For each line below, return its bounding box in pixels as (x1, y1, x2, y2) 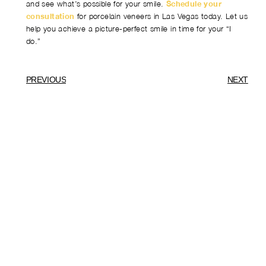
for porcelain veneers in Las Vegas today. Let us (74, 11, 248, 21)
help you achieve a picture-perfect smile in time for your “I (26, 23, 232, 33)
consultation (26, 11, 75, 21)
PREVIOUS (26, 74, 66, 84)
